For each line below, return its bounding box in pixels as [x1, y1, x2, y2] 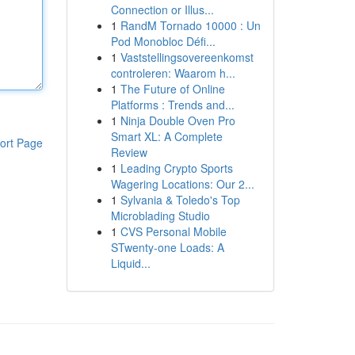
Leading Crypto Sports [120, 160, 233, 176]
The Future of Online [120, 81, 225, 97]
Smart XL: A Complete [110, 128, 223, 144]
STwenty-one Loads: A [110, 239, 224, 255]
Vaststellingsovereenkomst [120, 49, 254, 65]
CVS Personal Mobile [120, 223, 227, 239]
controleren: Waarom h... [110, 65, 235, 81]
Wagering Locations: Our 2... [110, 176, 254, 192]
